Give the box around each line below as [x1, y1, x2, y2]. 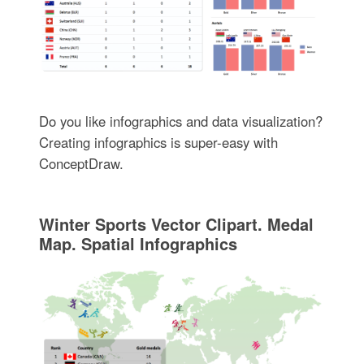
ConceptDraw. [38, 153, 123, 173]
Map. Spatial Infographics [38, 231, 237, 255]
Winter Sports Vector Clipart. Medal [38, 211, 314, 236]
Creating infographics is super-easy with [38, 132, 278, 152]
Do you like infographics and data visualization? [38, 110, 323, 131]
